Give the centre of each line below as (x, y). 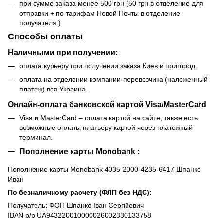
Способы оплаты (45, 36)
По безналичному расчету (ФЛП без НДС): (80, 192)
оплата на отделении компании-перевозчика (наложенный (114, 80)
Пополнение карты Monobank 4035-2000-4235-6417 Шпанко (104, 169)
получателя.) (40, 23)
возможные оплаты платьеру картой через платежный (106, 127)
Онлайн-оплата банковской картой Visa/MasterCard (107, 104)
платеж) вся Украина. (54, 89)
